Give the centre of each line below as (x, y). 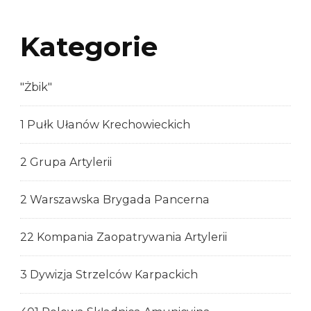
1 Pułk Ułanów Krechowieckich (105, 125)
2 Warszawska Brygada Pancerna (115, 200)
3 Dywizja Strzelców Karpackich (109, 275)
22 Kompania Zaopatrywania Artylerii (124, 237)
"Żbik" (36, 87)
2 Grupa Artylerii (66, 162)
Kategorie (89, 46)
